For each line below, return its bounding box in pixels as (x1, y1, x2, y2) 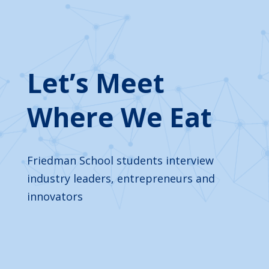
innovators (26, 189, 83, 204)
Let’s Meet (26, 65, 165, 101)
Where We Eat (26, 99, 212, 135)
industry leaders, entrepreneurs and (26, 171, 215, 186)
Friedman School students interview (26, 153, 214, 168)
